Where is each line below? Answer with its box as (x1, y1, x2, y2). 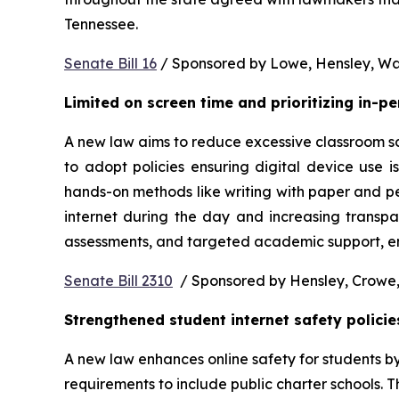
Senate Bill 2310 (64, 271, 173, 289)
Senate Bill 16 (64, 53, 157, 72)
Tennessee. (64, 14, 145, 33)
